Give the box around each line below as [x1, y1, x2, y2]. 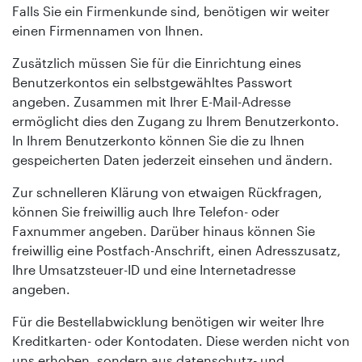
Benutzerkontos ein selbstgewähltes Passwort [12, 74, 293, 90]
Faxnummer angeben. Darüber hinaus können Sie [12, 222, 315, 238]
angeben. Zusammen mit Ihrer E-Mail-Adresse [12, 93, 291, 109]
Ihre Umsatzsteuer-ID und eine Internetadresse [12, 261, 296, 277]
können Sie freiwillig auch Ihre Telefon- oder [12, 203, 280, 219]
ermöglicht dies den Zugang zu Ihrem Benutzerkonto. [12, 112, 339, 128]
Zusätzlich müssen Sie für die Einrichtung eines [12, 54, 301, 70]
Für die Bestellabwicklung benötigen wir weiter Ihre [12, 313, 324, 329]
